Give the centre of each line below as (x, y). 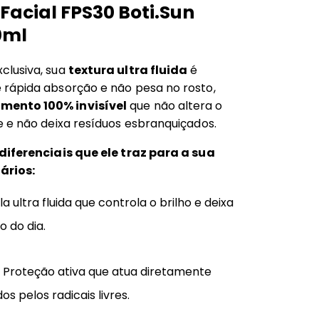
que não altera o (175, 106)
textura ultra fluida (128, 70)
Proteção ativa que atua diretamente (107, 272)
